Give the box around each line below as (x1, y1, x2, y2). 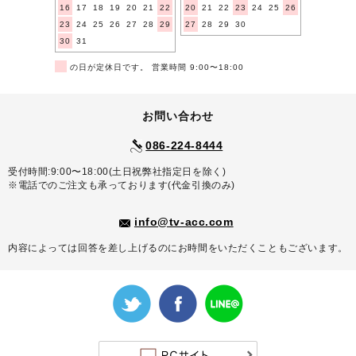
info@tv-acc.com (133, 215, 234, 229)
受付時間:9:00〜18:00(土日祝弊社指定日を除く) (8, 166, 226, 177)
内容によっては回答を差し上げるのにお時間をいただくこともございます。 (8, 242, 348, 253)
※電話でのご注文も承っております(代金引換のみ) (8, 180, 235, 191)
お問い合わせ (141, 109, 215, 122)
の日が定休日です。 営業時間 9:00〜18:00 (67, 62, 244, 72)
